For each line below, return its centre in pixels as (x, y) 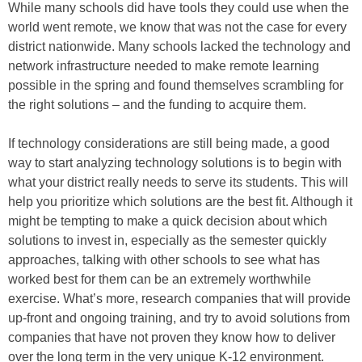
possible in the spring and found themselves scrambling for (176, 86)
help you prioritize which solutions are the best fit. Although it (180, 202)
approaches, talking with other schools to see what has (164, 260)
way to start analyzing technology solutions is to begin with (175, 163)
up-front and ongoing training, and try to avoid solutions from (179, 318)
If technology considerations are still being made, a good (169, 144)
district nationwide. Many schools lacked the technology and (179, 47)
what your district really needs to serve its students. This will (178, 183)
